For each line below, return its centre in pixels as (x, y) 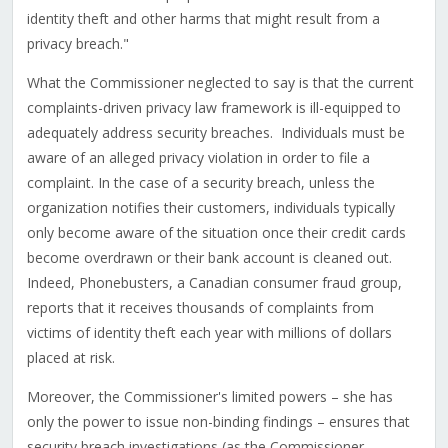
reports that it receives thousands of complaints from (200, 308)
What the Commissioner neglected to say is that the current (220, 83)
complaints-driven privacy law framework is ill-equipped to (213, 108)
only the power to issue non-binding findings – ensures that (218, 422)
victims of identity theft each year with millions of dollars (209, 333)
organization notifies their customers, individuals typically (210, 208)
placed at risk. (70, 358)
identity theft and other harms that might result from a (203, 19)
